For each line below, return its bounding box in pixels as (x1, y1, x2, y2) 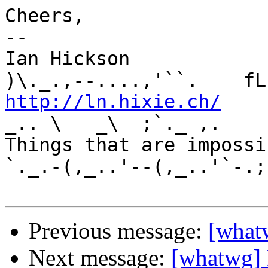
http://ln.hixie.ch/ (5, 91, 221, 113)
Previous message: (29, 218, 208, 244)
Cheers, (5, 5, 84, 27)
